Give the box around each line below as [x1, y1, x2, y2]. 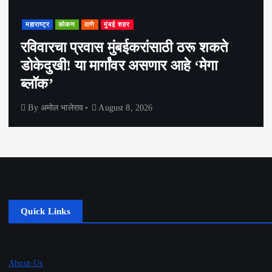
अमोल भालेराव [40, 103, 83, 112]
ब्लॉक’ [21, 76, 53, 92]
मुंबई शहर [104, 21, 131, 28]
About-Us [8, 257, 43, 268]
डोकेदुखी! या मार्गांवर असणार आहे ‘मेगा [21, 58, 218, 74]
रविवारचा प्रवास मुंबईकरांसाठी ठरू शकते [21, 39, 229, 56]
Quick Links [21, 206, 70, 216]
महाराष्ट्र [25, 21, 50, 28]
